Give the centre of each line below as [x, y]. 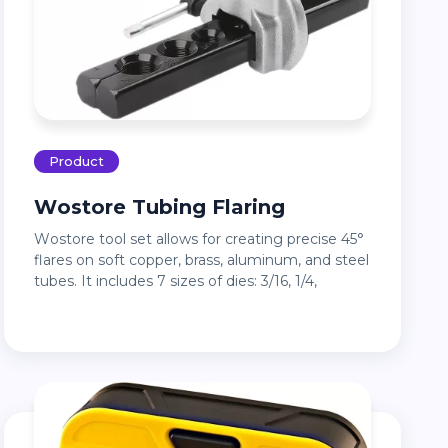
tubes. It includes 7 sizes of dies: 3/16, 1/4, [176, 281]
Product [77, 161]
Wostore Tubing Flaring [171, 207]
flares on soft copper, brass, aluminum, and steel [202, 260]
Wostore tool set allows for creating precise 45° [42, 239]
